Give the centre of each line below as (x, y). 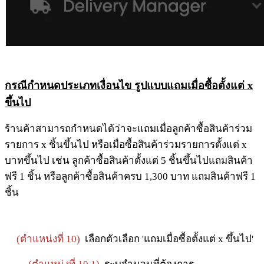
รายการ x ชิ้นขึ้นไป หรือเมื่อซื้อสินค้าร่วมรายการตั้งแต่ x (126, 145)
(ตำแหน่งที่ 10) (48, 239)
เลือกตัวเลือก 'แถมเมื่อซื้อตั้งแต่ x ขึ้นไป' (167, 239)
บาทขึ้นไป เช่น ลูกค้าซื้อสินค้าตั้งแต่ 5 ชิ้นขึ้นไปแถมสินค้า (129, 161)
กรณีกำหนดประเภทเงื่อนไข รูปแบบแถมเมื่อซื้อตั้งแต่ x (129, 86)
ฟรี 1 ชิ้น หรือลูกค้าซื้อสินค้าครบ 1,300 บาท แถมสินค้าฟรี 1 (130, 177)
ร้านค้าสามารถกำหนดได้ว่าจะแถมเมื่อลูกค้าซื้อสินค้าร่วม (128, 129)
